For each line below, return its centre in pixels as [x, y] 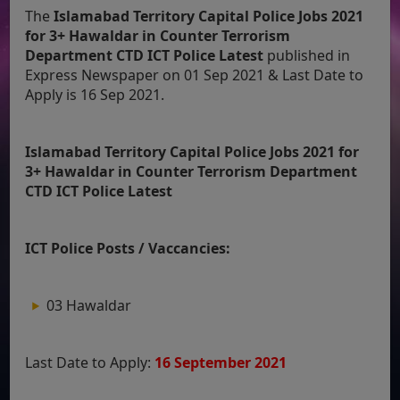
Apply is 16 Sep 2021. [95, 94]
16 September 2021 [221, 362]
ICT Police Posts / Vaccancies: [128, 248]
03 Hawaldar [89, 305]
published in [309, 55]
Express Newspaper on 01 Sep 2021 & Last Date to [195, 75]
